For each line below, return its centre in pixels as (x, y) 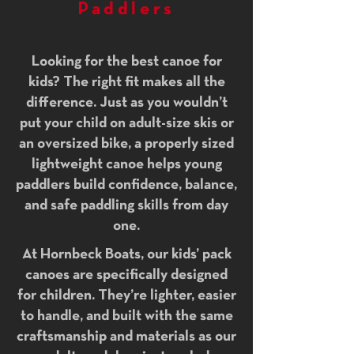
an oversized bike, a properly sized (126, 144)
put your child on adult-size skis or (126, 123)
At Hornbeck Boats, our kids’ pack (126, 254)
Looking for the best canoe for (126, 62)
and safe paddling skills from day (126, 205)
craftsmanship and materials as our (126, 337)
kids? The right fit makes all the (126, 82)
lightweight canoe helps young (126, 164)
